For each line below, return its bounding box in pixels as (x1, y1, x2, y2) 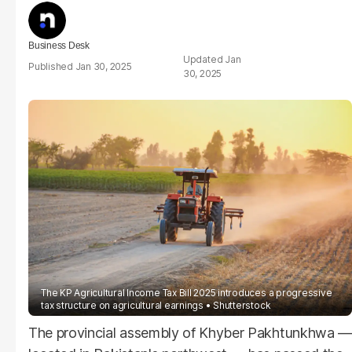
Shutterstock (213, 299, 271, 311)
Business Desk (28, 40, 90, 51)
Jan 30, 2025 (75, 60, 132, 72)
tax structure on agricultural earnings (41, 299, 203, 311)
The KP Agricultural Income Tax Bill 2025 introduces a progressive (41, 286, 332, 299)
